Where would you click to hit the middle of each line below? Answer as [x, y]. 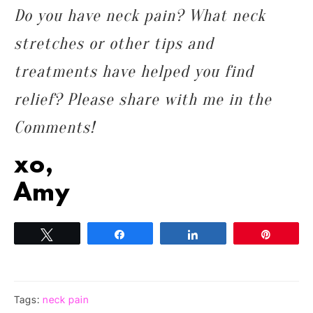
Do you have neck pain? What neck [140, 15]
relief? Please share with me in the [143, 99]
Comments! [54, 127]
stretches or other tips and [114, 43]
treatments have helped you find [134, 71]
